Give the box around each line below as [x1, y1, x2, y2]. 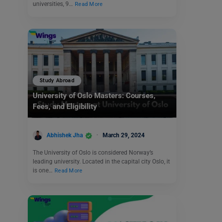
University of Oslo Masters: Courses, [33, 91, 156, 101]
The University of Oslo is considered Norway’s [33, 149, 153, 157]
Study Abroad [40, 77, 75, 84]
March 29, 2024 [103, 131, 145, 139]
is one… [33, 167, 54, 174]
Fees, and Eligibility [33, 102, 97, 111]
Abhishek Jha [47, 131, 83, 139]
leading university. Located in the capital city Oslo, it [33, 158, 170, 166]
